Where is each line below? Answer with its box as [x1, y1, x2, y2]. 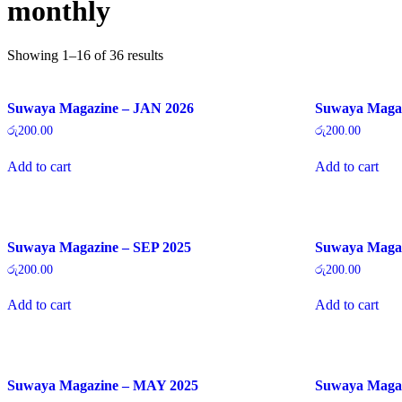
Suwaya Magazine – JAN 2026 [7, 100, 194, 116]
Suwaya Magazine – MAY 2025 [7, 378, 198, 394]
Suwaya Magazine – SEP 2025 [7, 239, 191, 255]
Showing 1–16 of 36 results [7, 47, 163, 63]
